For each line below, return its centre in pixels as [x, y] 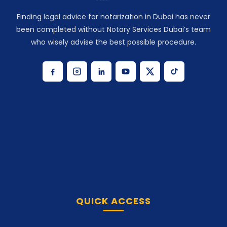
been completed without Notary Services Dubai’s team [113, 29]
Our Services [117, 214]
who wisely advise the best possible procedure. [113, 42]
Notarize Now [117, 190]
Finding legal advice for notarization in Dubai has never [113, 16]
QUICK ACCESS [113, 137]
